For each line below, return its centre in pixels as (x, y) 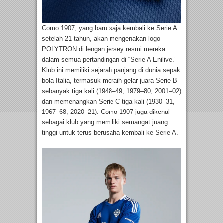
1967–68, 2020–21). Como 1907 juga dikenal (106, 112)
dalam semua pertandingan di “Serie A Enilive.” (109, 60)
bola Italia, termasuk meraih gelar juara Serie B (110, 81)
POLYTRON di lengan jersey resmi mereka (104, 49)
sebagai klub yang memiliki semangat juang (105, 122)
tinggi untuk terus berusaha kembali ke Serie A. (110, 133)
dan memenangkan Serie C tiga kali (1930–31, (108, 102)
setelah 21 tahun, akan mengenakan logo (101, 39)
